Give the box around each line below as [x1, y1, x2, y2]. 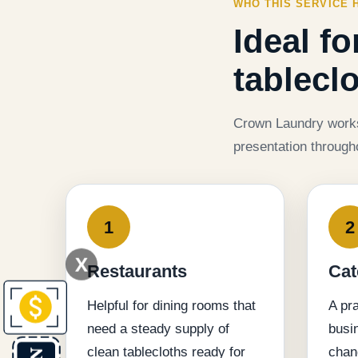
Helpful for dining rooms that [87, 298, 256, 314]
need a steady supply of [87, 321, 229, 337]
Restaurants [87, 261, 187, 282]
